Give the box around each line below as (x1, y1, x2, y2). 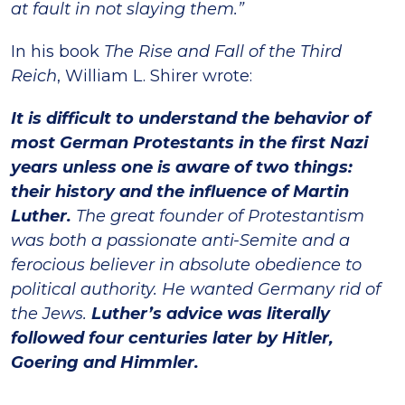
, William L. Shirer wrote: (57, 65, 252, 86)
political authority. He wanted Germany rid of (11, 278, 381, 299)
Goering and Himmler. (11, 352, 199, 372)
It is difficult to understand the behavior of (11, 108, 371, 128)
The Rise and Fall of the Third (104, 41, 342, 61)
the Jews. (11, 303, 91, 324)
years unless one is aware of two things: (11, 156, 353, 177)
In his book (11, 41, 104, 61)
